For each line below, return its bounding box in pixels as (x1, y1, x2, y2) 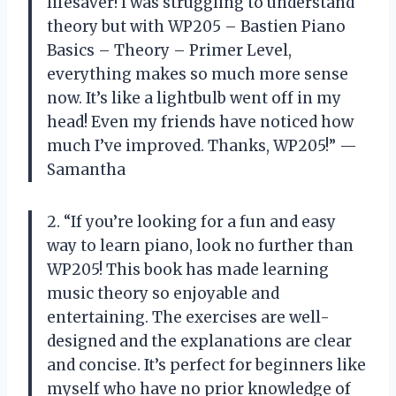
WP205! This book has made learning (47, 260, 329, 280)
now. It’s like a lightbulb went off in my (47, 88, 341, 109)
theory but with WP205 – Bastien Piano (47, 17, 346, 37)
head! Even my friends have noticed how (47, 112, 354, 133)
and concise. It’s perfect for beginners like (47, 355, 366, 376)
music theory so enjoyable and (47, 284, 279, 304)
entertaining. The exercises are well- (47, 308, 330, 328)
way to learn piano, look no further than (47, 236, 354, 256)
